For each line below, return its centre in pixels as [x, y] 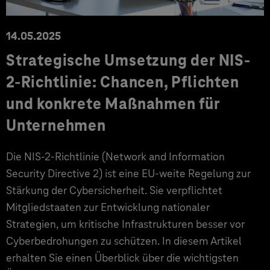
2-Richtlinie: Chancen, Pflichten [123, 82]
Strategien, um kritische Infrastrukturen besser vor [125, 224]
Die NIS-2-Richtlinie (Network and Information [115, 156]
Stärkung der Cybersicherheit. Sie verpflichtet [114, 190]
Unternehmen [56, 125]
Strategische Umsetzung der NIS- [128, 60]
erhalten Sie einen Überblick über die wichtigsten [122, 258]
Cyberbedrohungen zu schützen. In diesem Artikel [124, 241]
